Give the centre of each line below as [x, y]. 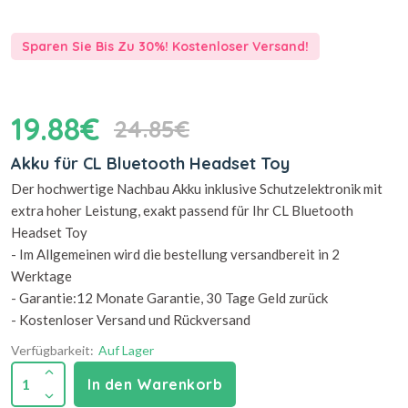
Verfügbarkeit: [52, 350]
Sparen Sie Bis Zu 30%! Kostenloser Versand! [165, 46]
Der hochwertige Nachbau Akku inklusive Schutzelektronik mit [197, 189]
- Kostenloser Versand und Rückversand [131, 320]
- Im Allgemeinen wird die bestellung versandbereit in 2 [175, 254]
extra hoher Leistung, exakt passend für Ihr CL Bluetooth [182, 210]
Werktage [41, 276]
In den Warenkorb [155, 384]
